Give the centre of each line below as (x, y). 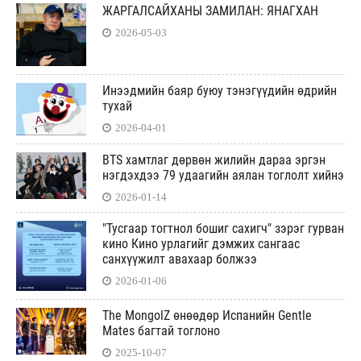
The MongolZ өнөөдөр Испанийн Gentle (207, 315)
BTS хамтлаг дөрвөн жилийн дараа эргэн (214, 160)
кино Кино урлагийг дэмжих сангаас (201, 243)
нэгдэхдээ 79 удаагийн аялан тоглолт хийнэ (223, 175)
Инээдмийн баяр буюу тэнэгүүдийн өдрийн (220, 90)
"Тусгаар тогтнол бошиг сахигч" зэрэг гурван (223, 228)
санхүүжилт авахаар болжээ (180, 259)
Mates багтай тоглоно (161, 330)
